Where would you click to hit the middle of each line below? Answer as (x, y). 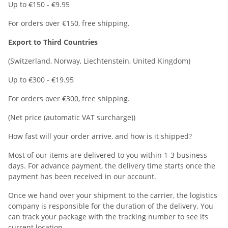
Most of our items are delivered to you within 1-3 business (108, 155)
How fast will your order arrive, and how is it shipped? (100, 136)
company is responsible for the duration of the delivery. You (111, 206)
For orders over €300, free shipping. (69, 98)
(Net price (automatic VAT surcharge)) (72, 117)
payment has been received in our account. (82, 176)
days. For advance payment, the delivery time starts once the (112, 166)
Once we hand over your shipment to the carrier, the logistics (113, 195)
